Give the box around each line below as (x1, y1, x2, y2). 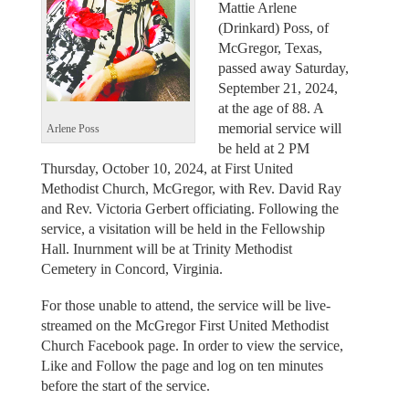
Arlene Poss (46, 122, 100, 135)
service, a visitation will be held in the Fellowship (40, 220, 325, 236)
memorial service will (218, 120, 341, 136)
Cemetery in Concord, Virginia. (40, 260, 223, 277)
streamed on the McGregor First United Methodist (40, 318, 329, 334)
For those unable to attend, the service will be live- (40, 298, 330, 314)
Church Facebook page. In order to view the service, (40, 338, 343, 354)
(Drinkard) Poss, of (218, 19, 329, 36)
